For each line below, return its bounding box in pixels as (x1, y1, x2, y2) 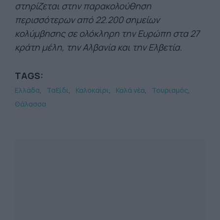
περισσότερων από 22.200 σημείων (15, 14, 160, 26)
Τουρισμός (152, 85, 188, 95)
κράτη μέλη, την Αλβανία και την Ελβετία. (15, 41, 182, 53)
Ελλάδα (15, 85, 40, 95)
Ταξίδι (47, 85, 69, 95)
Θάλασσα (15, 99, 46, 109)
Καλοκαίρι (76, 85, 109, 95)
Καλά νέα (116, 85, 145, 95)
